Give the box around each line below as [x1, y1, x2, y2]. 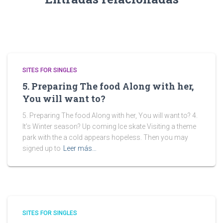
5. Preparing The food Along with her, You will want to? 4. [22, 111, 198, 119]
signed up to [22, 144, 61, 152]
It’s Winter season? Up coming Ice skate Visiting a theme [22, 122, 196, 130]
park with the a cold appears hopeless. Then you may [22, 133, 188, 141]
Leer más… [63, 144, 97, 152]
